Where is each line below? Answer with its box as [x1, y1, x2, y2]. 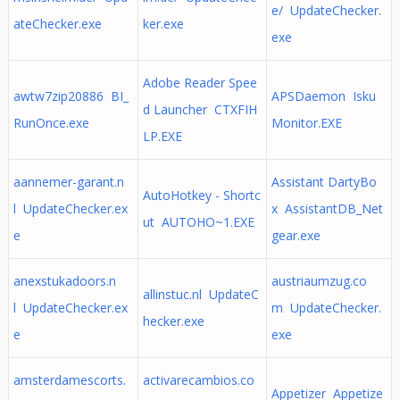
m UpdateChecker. [271, 299, 381, 316]
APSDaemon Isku [271, 87, 376, 104]
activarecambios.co [142, 371, 254, 388]
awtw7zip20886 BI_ [12, 87, 129, 104]
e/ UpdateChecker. [271, 2, 381, 19]
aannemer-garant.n [12, 173, 124, 190]
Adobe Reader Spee [142, 74, 257, 91]
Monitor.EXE [271, 114, 342, 131]
